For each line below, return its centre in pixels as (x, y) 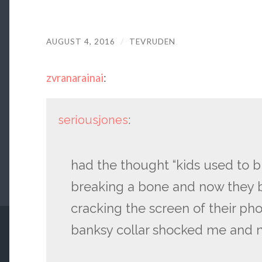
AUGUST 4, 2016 (80, 41)
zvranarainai (75, 78)
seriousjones (93, 120)
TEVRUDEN (152, 41)
